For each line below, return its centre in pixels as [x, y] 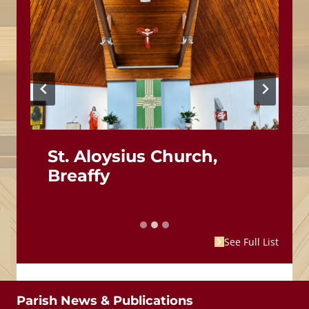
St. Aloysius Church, [132, 157]
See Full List [251, 242]
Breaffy [79, 176]
